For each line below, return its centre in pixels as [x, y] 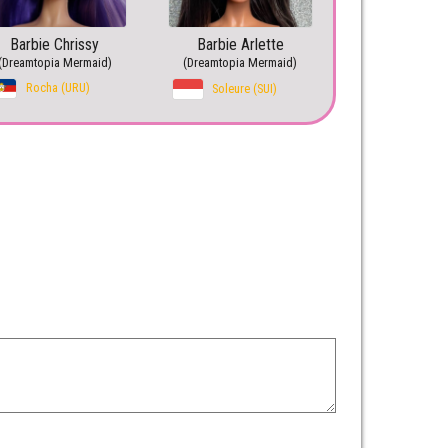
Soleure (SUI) [244, 89]
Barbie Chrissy [55, 45]
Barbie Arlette [240, 45]
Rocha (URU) [58, 88]
